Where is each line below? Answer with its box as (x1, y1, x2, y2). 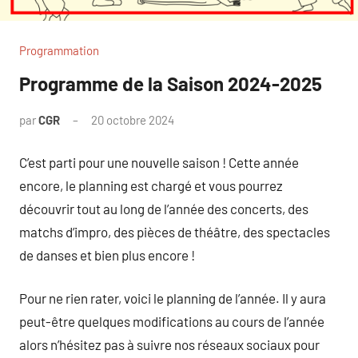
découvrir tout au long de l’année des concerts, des (19, 200, 308, 217)
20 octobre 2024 (91, 113, 174, 128)
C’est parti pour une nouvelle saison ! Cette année (19, 153, 299, 170)
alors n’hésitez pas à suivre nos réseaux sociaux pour (19, 336, 320, 353)
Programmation (19, 43, 99, 58)
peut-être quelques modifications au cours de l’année (19, 313, 324, 330)
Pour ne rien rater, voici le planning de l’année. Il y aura (19, 290, 326, 307)
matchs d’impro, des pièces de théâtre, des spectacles (19, 223, 330, 240)
